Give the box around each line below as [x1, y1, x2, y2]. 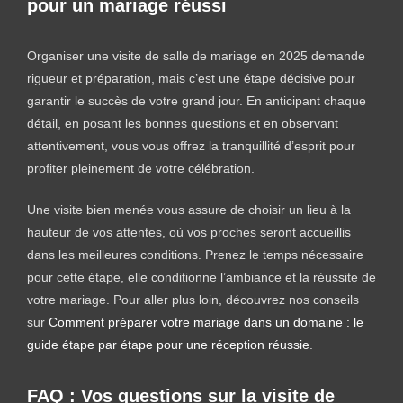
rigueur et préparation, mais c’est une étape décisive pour [27, 70, 355, 85]
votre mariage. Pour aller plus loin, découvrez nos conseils [27, 291, 359, 307]
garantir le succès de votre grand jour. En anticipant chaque [27, 93, 366, 108]
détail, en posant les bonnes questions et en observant [27, 115, 338, 130]
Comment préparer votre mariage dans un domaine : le [49, 314, 363, 329]
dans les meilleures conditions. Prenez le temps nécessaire [27, 246, 363, 262]
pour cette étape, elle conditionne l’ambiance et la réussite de [27, 269, 376, 284]
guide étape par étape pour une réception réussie [27, 336, 309, 352]
